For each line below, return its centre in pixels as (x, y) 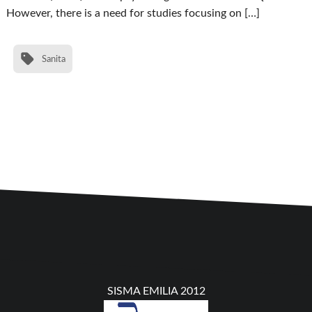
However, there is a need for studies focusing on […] (133, 14)
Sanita (54, 59)
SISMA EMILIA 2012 (156, 291)
